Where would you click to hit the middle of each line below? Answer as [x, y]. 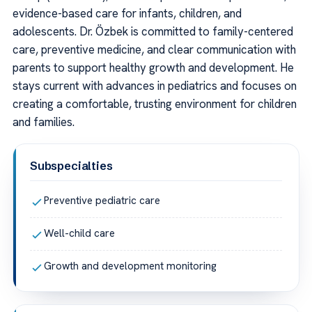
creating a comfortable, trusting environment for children [155, 104]
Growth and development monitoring [130, 266]
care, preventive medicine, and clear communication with [154, 50]
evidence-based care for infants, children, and [127, 14]
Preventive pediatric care [102, 201]
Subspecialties [71, 166]
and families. [44, 122]
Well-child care [79, 234]
